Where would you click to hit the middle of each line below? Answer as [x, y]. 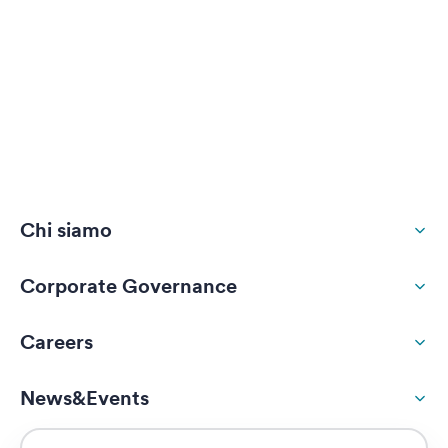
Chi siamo [66, 230]
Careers [56, 342]
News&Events [84, 398]
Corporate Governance [128, 286]
